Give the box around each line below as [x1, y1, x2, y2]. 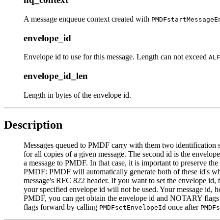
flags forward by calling [24, 203, 99, 212]
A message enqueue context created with [24, 14, 151, 23]
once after [166, 203, 200, 212]
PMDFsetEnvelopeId [99, 204, 166, 212]
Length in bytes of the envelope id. [24, 90, 131, 99]
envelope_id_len [24, 70, 88, 81]
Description [4, 118, 62, 131]
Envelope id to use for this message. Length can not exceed [24, 53, 209, 61]
